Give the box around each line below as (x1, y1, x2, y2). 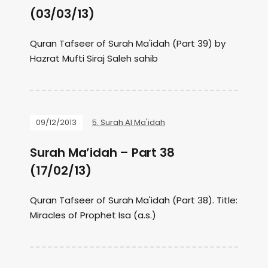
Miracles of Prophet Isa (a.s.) (30, 209, 156, 221)
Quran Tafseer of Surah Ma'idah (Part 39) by (30, 37, 226, 50)
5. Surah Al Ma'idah (92, 117, 165, 128)
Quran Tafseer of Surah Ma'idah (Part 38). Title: (30, 194, 237, 206)
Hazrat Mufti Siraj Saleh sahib (30, 52, 158, 65)
